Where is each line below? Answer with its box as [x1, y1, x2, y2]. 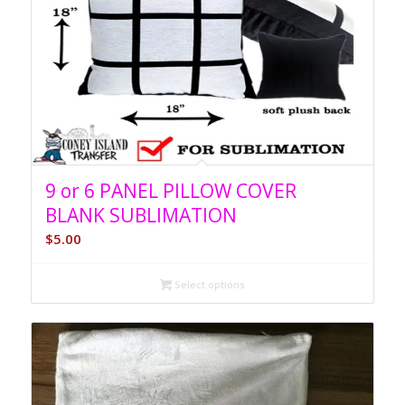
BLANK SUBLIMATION [44, 202, 237, 228]
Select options [171, 278, 245, 292]
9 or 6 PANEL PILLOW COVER [44, 177, 297, 203]
